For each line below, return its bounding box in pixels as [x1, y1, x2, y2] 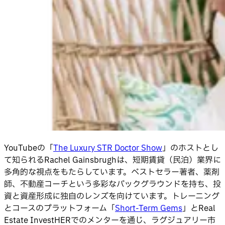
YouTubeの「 [4, 142, 53, 154]
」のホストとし [162, 142, 218, 154]
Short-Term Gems [115, 202, 182, 214]
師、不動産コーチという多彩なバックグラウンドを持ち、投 [4, 178, 221, 190]
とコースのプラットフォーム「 [4, 202, 115, 214]
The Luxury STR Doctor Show [53, 142, 162, 154]
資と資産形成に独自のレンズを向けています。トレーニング [4, 190, 219, 202]
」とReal [182, 202, 215, 214]
